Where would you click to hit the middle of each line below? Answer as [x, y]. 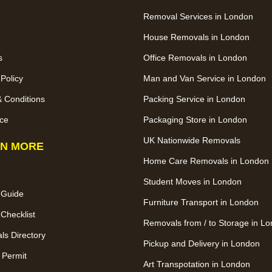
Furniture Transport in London [201, 202]
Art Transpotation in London [197, 264]
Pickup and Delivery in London [202, 243]
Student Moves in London [192, 181]
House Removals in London [196, 37]
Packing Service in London [194, 99]
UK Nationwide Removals [192, 140]
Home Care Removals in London [206, 161]
